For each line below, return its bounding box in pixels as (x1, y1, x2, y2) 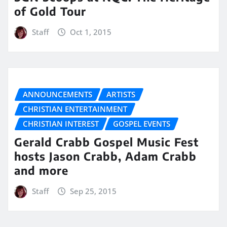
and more (14, 163, 68, 178)
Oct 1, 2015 (70, 27, 112, 37)
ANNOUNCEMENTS (23, 89, 92, 99)
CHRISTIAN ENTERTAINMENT (23, 103, 127, 114)
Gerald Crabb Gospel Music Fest (14, 135, 199, 149)
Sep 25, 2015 (70, 186, 117, 197)
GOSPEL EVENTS (113, 118, 170, 129)
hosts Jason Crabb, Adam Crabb (14, 149, 197, 164)
